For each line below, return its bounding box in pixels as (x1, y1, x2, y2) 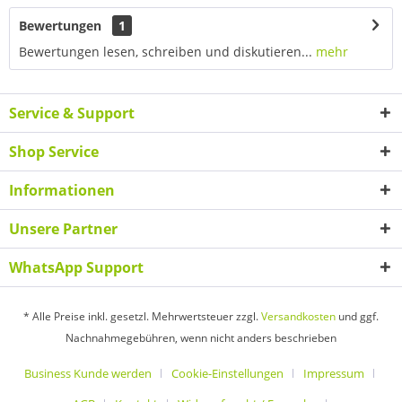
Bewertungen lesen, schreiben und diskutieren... (19, 42, 312, 60)
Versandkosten (261, 309, 336, 325)
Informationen (9, 179, 115, 200)
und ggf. (336, 309, 379, 325)
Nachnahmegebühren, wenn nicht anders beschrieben (66, 330, 336, 346)
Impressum (303, 365, 364, 382)
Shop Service (9, 141, 99, 162)
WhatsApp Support (9, 257, 144, 277)
